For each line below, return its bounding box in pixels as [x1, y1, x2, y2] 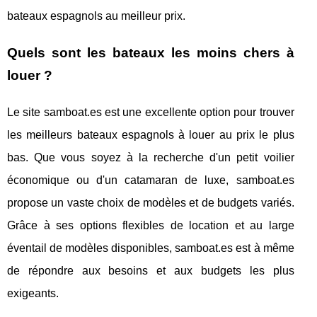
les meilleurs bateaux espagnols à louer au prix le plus [7, 129, 294, 142]
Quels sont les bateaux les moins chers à [7, 45, 294, 61]
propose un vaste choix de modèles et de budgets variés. [7, 197, 294, 209]
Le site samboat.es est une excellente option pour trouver [7, 106, 294, 119]
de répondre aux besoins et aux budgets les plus [7, 265, 294, 277]
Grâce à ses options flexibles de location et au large [7, 219, 294, 232]
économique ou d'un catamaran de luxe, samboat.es [7, 174, 294, 187]
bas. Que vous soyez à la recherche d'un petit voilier [7, 151, 294, 164]
